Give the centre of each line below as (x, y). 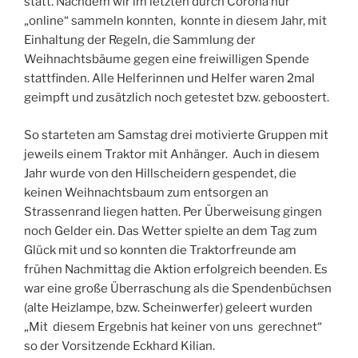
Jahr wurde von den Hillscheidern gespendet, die (160, 173)
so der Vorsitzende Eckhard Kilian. (119, 346)
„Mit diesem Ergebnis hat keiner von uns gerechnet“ (173, 326)
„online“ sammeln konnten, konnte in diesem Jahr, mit (175, 21)
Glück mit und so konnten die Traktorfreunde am (160, 250)
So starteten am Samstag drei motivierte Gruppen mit (176, 135)
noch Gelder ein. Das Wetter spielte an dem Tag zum (171, 231)
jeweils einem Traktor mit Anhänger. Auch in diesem (172, 154)
